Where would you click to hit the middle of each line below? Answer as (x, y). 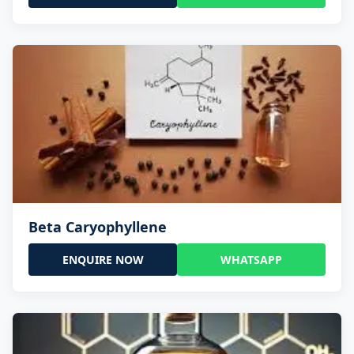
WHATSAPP (251, 260)
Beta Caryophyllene (98, 227)
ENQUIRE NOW (103, 260)
